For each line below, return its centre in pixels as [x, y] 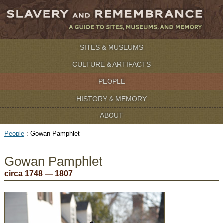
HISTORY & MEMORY [111, 98]
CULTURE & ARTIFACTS [111, 64]
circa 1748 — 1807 [38, 173]
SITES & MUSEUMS [111, 48]
